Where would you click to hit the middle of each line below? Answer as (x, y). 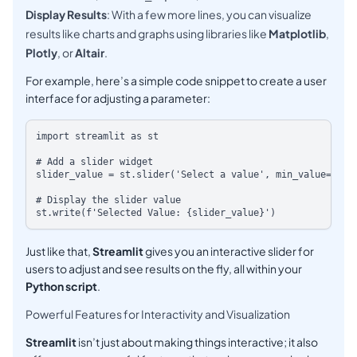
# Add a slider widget (94, 162)
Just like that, (59, 251)
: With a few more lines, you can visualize (209, 15)
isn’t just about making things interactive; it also (197, 342)
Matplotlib (297, 34)
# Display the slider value (108, 200)
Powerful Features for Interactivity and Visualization (158, 314)
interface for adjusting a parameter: (118, 98)
